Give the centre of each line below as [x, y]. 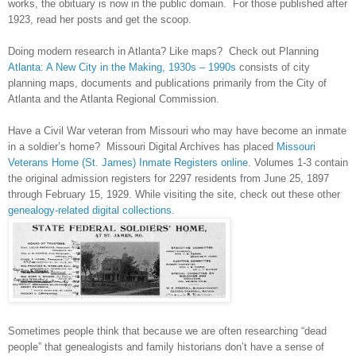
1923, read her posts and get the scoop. [101, 19]
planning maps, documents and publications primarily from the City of [167, 83]
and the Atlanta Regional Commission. [130, 99]
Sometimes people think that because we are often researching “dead [167, 331]
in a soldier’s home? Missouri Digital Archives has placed [142, 146]
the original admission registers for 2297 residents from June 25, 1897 [168, 178]
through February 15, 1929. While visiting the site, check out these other [174, 194]
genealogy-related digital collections [90, 210]
